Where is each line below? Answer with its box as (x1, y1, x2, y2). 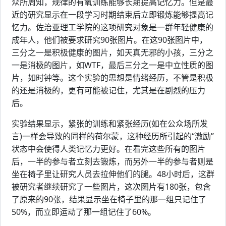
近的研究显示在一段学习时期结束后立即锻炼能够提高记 (12, 9, 213, 20)
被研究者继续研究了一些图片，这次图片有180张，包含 (12, 181, 211, 192)
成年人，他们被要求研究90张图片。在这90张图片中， (12, 34, 207, 45)
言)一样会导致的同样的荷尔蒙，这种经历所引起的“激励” (12, 131, 214, 142)
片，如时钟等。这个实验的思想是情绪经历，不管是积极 (12, 72, 213, 83)
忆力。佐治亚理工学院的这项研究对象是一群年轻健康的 (12, 22, 213, 33)
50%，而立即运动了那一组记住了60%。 (12, 206, 156, 217)
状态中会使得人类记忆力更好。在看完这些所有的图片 (12, 143, 205, 154)
